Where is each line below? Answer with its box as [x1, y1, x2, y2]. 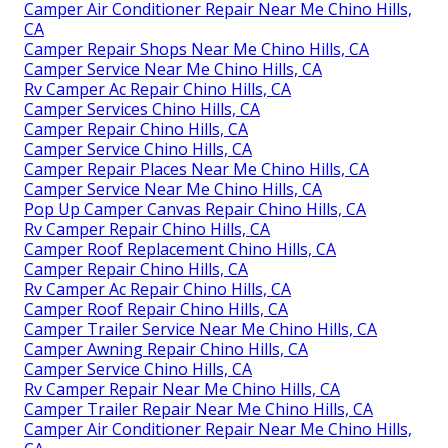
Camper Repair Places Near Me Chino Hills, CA [24, 157, 369, 180]
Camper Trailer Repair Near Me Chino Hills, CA [24, 397, 373, 420]
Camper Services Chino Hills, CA [24, 97, 260, 120]
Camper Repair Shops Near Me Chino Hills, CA [24, 37, 369, 60]
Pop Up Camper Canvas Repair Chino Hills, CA [24, 197, 366, 220]
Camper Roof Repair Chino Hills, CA [24, 297, 288, 320]
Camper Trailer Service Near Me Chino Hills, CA [24, 317, 377, 340]
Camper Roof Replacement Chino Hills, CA [24, 237, 336, 260]
